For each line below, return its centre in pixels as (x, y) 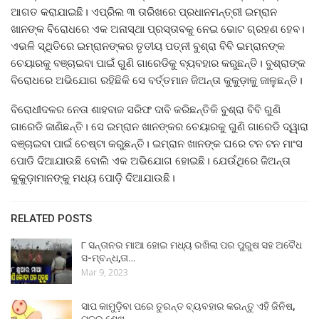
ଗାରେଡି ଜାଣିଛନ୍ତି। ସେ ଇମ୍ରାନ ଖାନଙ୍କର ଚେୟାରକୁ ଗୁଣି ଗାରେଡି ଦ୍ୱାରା (159, 126)
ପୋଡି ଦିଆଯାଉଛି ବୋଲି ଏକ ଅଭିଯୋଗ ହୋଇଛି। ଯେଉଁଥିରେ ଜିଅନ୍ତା (151, 161)
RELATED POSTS (51, 219)
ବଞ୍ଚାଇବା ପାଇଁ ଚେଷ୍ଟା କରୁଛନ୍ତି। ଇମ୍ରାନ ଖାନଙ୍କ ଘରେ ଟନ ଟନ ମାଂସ (157, 143)
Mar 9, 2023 (105, 273)
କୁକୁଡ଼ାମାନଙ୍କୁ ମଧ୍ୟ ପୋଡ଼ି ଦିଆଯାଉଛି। (93, 178)
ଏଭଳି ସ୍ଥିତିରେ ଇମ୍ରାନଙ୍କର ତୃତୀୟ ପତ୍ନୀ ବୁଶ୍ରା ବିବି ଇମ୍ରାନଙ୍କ (148, 46)
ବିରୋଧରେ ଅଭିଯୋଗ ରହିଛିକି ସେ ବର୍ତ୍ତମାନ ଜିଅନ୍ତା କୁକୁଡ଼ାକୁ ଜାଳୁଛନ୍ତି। (157, 80)
